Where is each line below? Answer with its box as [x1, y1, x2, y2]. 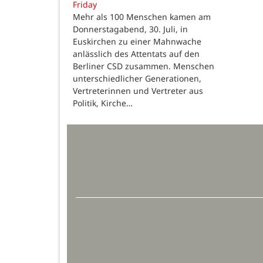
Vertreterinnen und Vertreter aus [73, 85, 203, 97]
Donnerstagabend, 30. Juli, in [73, 23, 188, 35]
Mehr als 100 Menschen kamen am [73, 11, 211, 23]
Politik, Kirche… [73, 97, 133, 109]
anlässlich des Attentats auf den [73, 48, 200, 60]
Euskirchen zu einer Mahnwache [73, 36, 201, 48]
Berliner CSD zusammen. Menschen [73, 60, 214, 72]
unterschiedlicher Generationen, [73, 73, 201, 85]
